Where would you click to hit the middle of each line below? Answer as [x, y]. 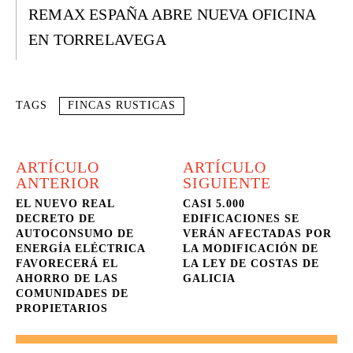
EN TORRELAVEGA [97, 39]
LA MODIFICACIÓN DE [251, 249]
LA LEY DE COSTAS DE [251, 264]
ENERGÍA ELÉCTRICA [80, 249]
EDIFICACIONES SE [242, 219]
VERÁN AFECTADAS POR [258, 234]
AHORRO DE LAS [67, 279]
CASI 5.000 [214, 204]
